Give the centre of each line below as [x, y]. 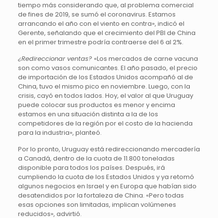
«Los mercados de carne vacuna [146, 59]
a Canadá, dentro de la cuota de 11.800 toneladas [96, 158]
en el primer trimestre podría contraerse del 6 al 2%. [100, 42]
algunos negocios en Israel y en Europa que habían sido [107, 186]
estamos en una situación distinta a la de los [88, 114]
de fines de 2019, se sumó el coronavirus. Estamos [97, 14]
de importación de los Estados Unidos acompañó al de [105, 77]
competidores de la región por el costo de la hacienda [105, 123]
